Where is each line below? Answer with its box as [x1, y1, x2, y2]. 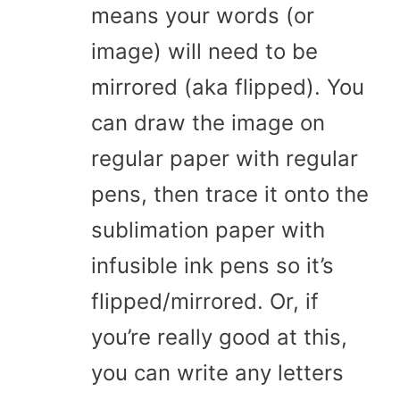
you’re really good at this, [91, 323, 347, 350]
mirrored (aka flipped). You [91, 73, 364, 100]
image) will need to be [91, 37, 318, 64]
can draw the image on [91, 109, 325, 136]
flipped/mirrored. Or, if [91, 287, 319, 314]
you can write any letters [91, 359, 344, 386]
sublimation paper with [91, 216, 325, 243]
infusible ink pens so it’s [91, 252, 334, 279]
